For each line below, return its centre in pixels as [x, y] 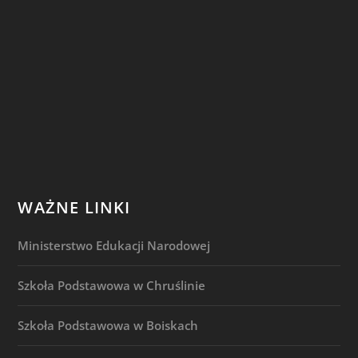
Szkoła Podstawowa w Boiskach [108, 326]
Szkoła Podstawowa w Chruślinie [112, 286]
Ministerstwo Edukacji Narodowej [114, 246]
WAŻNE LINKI [74, 208]
